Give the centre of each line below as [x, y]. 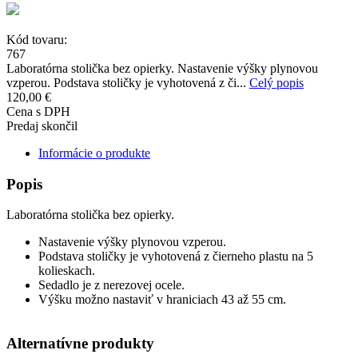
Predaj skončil [42, 125]
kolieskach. [67, 271]
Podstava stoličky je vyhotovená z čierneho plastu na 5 [176, 257]
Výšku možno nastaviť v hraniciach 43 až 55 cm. [162, 300]
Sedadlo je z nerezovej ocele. [111, 285]
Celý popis [276, 82]
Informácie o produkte [94, 153]
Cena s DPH [38, 111]
